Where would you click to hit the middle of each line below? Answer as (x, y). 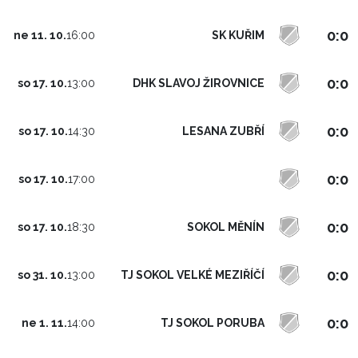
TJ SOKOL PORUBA (213, 322)
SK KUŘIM (238, 35)
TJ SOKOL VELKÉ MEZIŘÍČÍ (193, 274)
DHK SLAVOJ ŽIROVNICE (199, 83)
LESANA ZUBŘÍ (223, 131)
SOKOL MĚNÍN (226, 227)
